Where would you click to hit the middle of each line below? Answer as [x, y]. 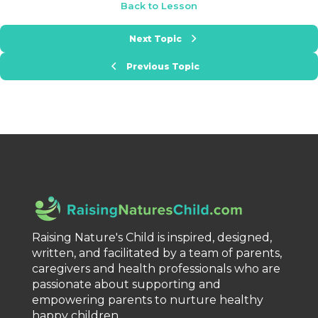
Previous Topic [163, 67]
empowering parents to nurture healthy [147, 300]
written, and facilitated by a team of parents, [157, 253]
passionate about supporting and [126, 285]
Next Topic [155, 39]
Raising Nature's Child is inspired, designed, [152, 238]
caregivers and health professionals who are [156, 269]
